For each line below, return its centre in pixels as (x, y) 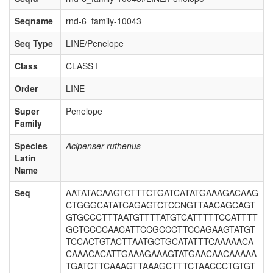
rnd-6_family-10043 (104, 21)
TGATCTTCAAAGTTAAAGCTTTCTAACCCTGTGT (161, 266)
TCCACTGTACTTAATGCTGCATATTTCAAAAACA (160, 241)
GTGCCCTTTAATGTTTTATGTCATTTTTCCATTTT (162, 217)
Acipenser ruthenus (103, 146)
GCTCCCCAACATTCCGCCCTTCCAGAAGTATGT (161, 229)
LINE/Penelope (95, 43)
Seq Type (34, 43)
